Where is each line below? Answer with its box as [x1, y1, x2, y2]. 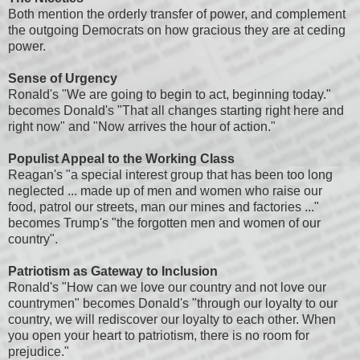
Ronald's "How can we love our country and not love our [8, 280, 326, 294]
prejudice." [8, 344, 69, 358]
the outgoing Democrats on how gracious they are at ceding [8, 22, 346, 37]
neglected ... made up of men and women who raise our [8, 183, 322, 198]
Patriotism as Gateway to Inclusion [8, 264, 218, 278]
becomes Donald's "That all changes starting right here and [8, 103, 344, 117]
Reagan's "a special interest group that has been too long [8, 167, 333, 182]
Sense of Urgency [8, 71, 117, 85]
